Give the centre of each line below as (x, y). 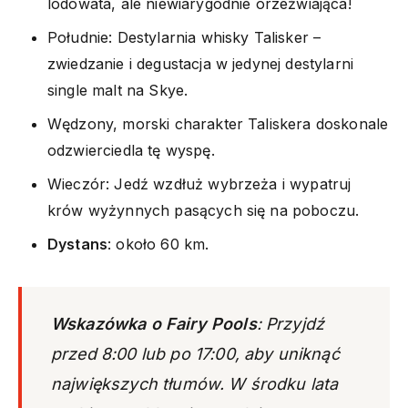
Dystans (78, 244)
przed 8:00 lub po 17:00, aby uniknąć (195, 353)
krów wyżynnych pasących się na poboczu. (204, 210)
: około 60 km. (158, 244)
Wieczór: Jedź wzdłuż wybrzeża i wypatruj (199, 184)
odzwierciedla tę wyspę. (131, 150)
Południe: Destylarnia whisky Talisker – (184, 37)
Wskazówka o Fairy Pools (154, 323)
